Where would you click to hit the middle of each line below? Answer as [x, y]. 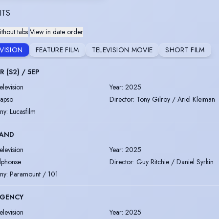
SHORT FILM [185, 50]
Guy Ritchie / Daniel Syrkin [175, 162]
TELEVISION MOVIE [122, 50]
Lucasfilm [23, 111]
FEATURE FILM [57, 50]
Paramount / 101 [34, 174]
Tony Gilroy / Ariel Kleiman [176, 99]
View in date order [56, 32]
